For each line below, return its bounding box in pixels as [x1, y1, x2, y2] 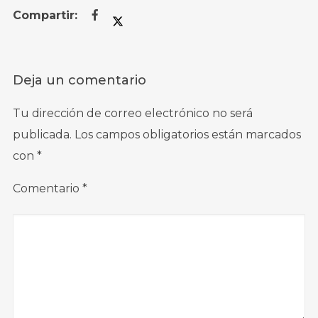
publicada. [12, 127, 72, 141]
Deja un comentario [12, 72, 146, 88]
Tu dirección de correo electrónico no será [12, 106, 253, 120]
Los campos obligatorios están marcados [74, 127, 301, 141]
